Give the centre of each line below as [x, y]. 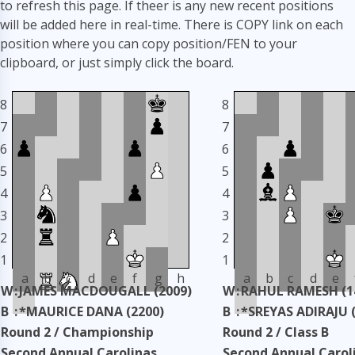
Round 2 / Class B [276, 332]
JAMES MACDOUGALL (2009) [105, 291]
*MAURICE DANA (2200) [92, 311]
